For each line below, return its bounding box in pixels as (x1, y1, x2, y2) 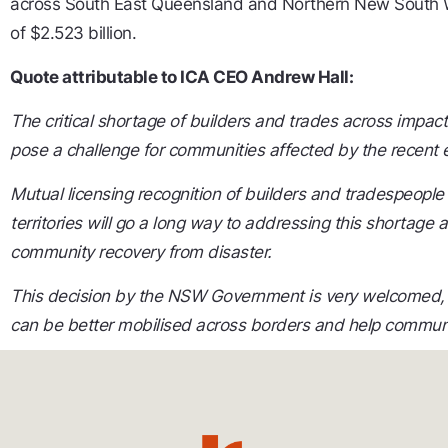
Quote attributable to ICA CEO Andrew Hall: (10, 67, 353, 88)
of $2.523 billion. (10, 23, 136, 44)
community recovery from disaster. (10, 242, 272, 263)
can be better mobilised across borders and (10, 315, 348, 336)
